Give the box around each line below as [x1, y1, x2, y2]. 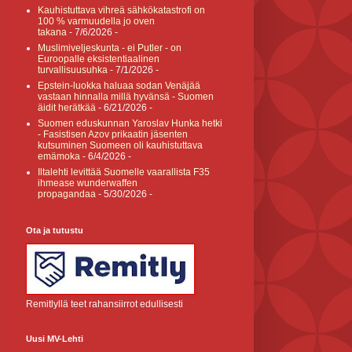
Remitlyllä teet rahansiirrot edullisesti [26, 299, 183, 310]
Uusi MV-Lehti [26, 334, 83, 343]
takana [38, 27, 67, 38]
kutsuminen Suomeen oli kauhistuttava [38, 140, 203, 151]
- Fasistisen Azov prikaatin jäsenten [38, 129, 188, 140]
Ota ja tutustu [26, 225, 83, 235]
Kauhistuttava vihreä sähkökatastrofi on [38, 5, 205, 16]
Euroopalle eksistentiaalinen [38, 53, 159, 64]
